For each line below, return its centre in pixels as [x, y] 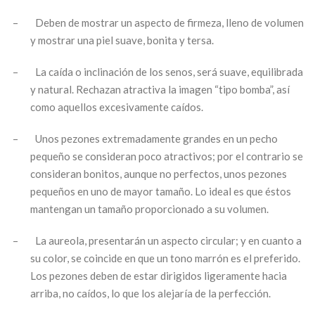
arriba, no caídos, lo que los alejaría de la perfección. [151, 293]
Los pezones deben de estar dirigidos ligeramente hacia [159, 275]
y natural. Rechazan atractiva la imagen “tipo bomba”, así [160, 89]
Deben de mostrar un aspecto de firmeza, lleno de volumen [169, 22]
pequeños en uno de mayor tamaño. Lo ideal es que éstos [161, 191]
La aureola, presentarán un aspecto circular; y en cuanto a [168, 240]
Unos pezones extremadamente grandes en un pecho [156, 138]
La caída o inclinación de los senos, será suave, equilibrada [169, 71]
